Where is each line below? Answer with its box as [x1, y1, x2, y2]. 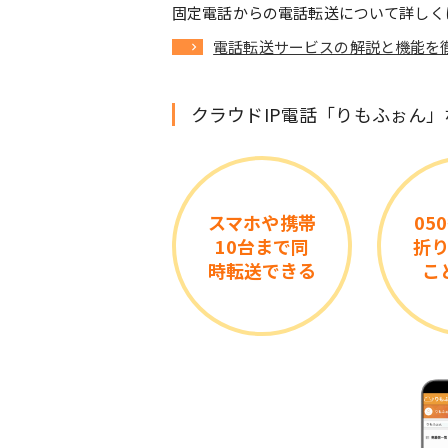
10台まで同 [214, 233, 310, 260]
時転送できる [207, 257, 317, 284]
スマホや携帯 [208, 209, 316, 236]
